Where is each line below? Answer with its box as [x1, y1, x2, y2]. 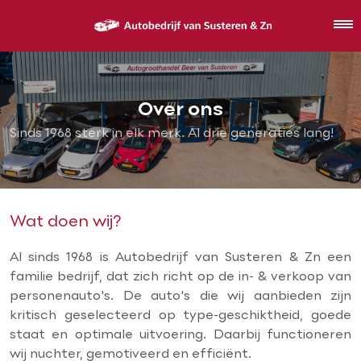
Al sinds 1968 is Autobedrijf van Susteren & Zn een [10, 251, 351, 264]
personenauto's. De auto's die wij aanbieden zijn [10, 290, 351, 303]
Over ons [138, 101, 223, 118]
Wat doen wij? [10, 215, 121, 230]
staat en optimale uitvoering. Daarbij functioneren [10, 329, 351, 342]
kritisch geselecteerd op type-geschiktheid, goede [10, 309, 351, 322]
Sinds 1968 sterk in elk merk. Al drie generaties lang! [10, 127, 334, 139]
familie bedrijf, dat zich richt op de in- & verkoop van [10, 271, 351, 284]
